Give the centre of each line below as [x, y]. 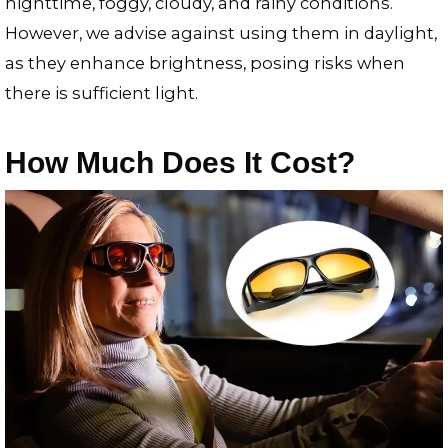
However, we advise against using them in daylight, [221, 33]
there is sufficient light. [101, 93]
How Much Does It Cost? [180, 162]
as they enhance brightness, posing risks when [205, 63]
